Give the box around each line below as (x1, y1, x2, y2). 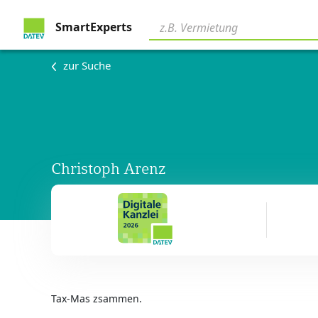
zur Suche (63, 58, 111, 73)
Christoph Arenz (51, 160, 165, 178)
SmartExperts (53, 19, 132, 35)
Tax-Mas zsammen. (51, 292, 142, 305)
